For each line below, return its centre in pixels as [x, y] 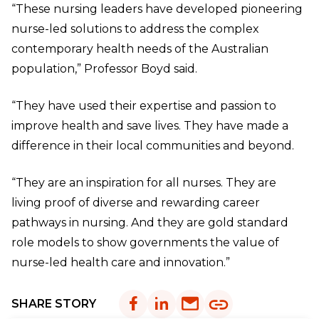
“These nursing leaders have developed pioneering [157, 9]
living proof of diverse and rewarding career [136, 202]
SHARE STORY [54, 303]
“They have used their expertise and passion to [144, 105]
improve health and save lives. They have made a [150, 125]
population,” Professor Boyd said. [104, 68]
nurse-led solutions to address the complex [135, 28]
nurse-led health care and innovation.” [121, 262]
